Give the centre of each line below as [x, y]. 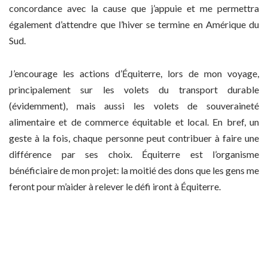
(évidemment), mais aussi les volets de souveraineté [134, 105]
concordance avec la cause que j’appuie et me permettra [134, 8]
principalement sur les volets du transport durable [134, 89]
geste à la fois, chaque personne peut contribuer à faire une [134, 138]
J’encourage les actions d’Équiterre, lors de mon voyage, [134, 73]
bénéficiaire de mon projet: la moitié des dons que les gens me [134, 170]
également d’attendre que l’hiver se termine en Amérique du [134, 25]
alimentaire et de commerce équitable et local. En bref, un [134, 121]
